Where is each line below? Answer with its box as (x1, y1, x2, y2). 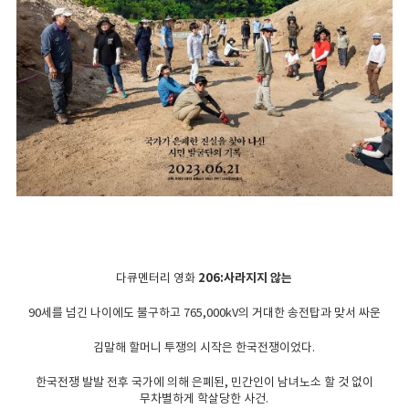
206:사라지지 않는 (198, 269, 293, 286)
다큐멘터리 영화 (116, 269, 199, 286)
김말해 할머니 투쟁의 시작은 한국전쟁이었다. (93, 339, 316, 355)
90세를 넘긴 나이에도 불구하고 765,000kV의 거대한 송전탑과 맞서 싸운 (27, 304, 381, 320)
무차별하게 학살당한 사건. (140, 390, 269, 406)
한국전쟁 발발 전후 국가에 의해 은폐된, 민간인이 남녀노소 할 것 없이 (35, 373, 373, 390)
